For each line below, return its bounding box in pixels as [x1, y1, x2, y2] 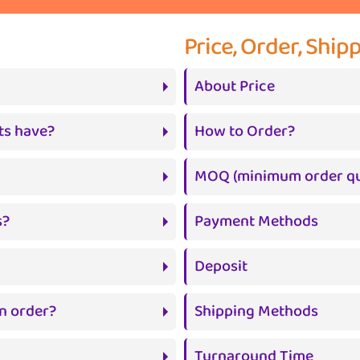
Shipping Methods [194, 297, 318, 325]
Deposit [194, 252, 247, 280]
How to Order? [194, 117, 295, 145]
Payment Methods [194, 207, 318, 235]
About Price [194, 72, 275, 100]
